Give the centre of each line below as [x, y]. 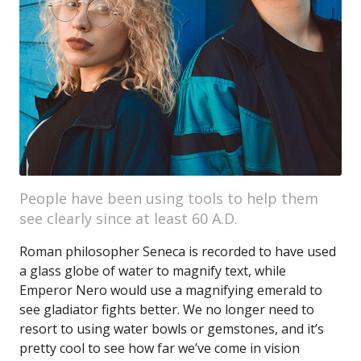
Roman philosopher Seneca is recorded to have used [178, 251]
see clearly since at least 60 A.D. [129, 218]
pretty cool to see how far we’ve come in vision [160, 348]
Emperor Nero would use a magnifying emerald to [171, 290]
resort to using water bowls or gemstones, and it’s [172, 329]
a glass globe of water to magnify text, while [153, 271]
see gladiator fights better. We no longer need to [167, 309]
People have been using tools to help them [169, 198]
